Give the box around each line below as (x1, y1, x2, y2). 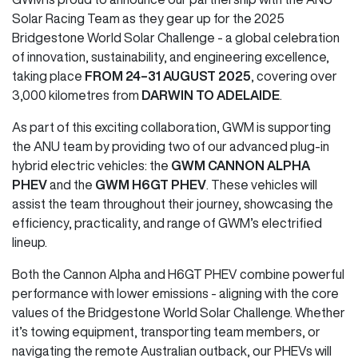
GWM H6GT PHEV (95, 177, 206, 191)
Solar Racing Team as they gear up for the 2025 (12, 11, 284, 25)
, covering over (251, 69, 337, 82)
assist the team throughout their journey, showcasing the (12, 197, 333, 210)
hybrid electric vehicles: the (12, 158, 171, 172)
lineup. (12, 235, 47, 249)
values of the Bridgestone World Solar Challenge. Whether (12, 305, 345, 319)
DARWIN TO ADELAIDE (141, 88, 280, 101)
